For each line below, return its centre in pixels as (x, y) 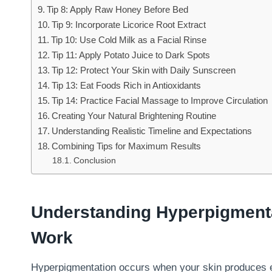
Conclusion (94, 160)
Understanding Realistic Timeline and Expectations (152, 131)
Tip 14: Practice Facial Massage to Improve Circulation (160, 100)
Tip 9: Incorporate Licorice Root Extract (129, 24)
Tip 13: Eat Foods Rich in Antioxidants (127, 85)
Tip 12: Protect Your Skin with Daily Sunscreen (144, 70)
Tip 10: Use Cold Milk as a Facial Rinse (129, 39)
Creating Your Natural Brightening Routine (134, 115)
